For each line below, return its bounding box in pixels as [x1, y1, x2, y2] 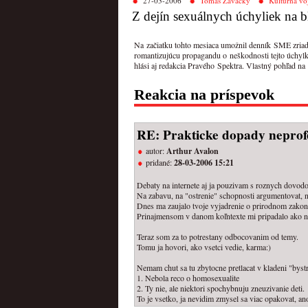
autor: [146, 144, 166, 156]
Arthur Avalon [166, 144, 219, 157]
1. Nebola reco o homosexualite [137, 272, 239, 283]
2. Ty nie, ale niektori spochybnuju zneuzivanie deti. [137, 282, 305, 294]
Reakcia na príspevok [134, 86, 274, 104]
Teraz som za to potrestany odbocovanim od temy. [137, 230, 298, 242]
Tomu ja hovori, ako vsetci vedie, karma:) [137, 241, 271, 252]
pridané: [146, 156, 174, 168]
